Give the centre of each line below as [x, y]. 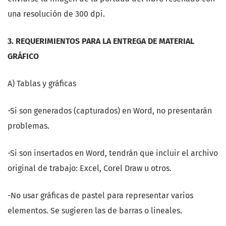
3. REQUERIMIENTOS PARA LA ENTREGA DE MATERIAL [101, 41]
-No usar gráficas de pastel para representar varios [100, 196]
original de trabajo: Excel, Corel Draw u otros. [90, 168]
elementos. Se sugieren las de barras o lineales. [95, 211]
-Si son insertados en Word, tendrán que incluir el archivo [113, 153]
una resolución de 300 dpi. [56, 14]
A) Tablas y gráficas [42, 84]
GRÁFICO [23, 56]
